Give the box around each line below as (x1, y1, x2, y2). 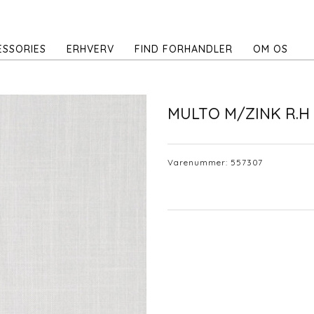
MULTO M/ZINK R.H (168, 104, 310, 124)
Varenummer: (168, 156, 231, 168)
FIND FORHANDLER (135, 43, 233, 55)
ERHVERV (67, 43, 114, 55)
